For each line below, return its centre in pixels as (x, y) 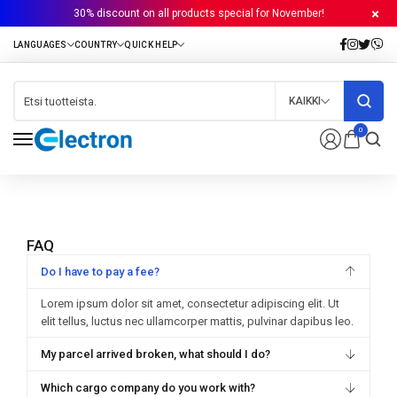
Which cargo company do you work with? (148, 388)
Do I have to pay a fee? (100, 272)
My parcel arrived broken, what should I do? (156, 354)
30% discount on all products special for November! (198, 13)
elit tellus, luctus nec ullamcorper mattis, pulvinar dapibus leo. (197, 321)
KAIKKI (305, 101)
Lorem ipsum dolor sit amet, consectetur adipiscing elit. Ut (190, 304)
